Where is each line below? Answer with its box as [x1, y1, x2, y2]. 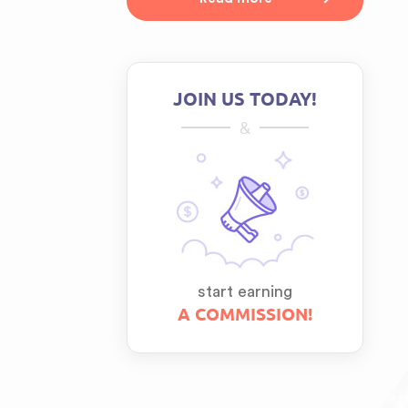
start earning [198, 283, 292, 300]
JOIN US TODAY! [173, 88, 317, 110]
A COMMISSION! [178, 304, 312, 325]
